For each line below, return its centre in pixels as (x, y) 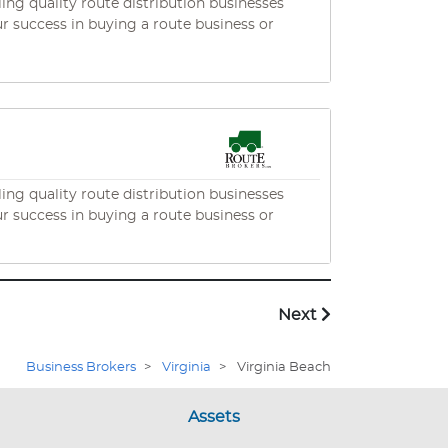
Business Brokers (81, 367)
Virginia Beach (284, 367)
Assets (214, 417)
